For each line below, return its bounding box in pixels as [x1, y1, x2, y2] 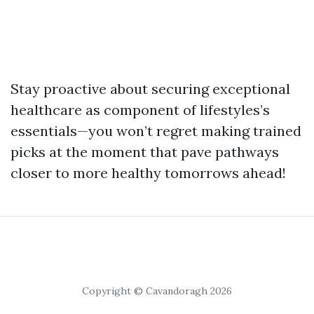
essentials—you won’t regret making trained [11, 122, 301, 139]
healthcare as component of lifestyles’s [11, 101, 270, 118]
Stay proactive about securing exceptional [11, 80, 290, 97]
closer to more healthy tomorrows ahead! [11, 164, 286, 182]
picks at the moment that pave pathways [11, 143, 279, 161]
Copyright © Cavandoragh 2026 [82, 285, 232, 297]
